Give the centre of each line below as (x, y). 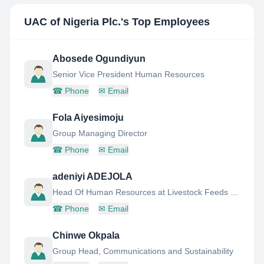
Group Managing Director (100, 133)
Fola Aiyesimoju (88, 118)
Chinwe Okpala (86, 235)
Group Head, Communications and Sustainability (143, 251)
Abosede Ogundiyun (99, 59)
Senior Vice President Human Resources (128, 74)
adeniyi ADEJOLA (93, 176)
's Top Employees (165, 22)
